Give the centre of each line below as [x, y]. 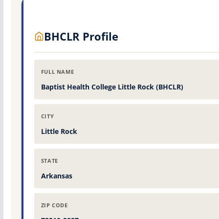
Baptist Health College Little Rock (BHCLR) [112, 87]
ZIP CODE [54, 205]
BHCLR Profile [81, 36]
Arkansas [56, 175]
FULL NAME [57, 72]
